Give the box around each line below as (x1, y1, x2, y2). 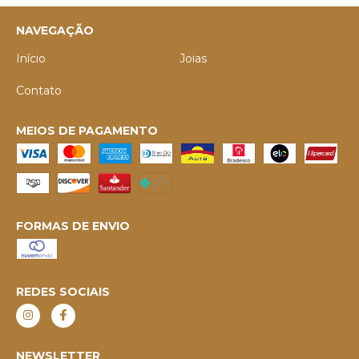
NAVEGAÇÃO (16, 22, 94, 38)
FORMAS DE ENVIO (16, 218, 130, 233)
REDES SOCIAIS (16, 284, 110, 299)
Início (16, 50, 46, 66)
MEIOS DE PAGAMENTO (16, 123, 158, 138)
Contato (16, 83, 62, 98)
